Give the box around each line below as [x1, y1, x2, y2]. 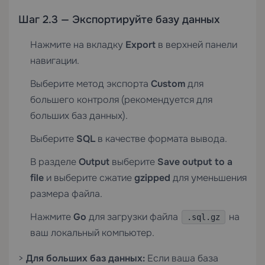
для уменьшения [170, 172, 247, 184]
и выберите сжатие [44, 172, 134, 184]
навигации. [30, 54, 79, 67]
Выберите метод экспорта [30, 77, 151, 90]
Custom [151, 77, 185, 90]
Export [125, 38, 156, 51]
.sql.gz [187, 212, 220, 222]
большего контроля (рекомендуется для [30, 93, 212, 106]
